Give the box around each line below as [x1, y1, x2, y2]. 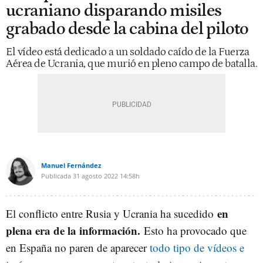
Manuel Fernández [41, 161, 101, 170]
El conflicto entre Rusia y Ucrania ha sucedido [6, 206, 217, 221]
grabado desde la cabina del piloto [6, 19, 249, 39]
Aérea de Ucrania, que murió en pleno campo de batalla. [6, 58, 257, 70]
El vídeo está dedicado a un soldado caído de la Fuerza [6, 46, 249, 58]
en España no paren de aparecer [6, 240, 150, 255]
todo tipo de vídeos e [150, 240, 244, 255]
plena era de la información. [6, 222, 144, 238]
